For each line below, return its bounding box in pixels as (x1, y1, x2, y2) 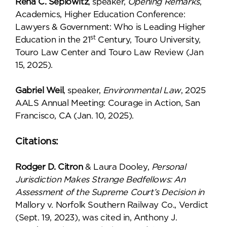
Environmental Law (102, 86, 181, 95)
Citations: (15, 136, 58, 146)
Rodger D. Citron (15, 162, 83, 172)
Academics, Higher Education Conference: (15, 10, 185, 19)
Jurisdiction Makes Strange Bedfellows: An (15, 175, 185, 184)
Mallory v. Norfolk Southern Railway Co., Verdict (15, 200, 208, 210)
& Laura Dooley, (83, 162, 152, 172)
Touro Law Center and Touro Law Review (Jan (15, 48, 204, 57)
